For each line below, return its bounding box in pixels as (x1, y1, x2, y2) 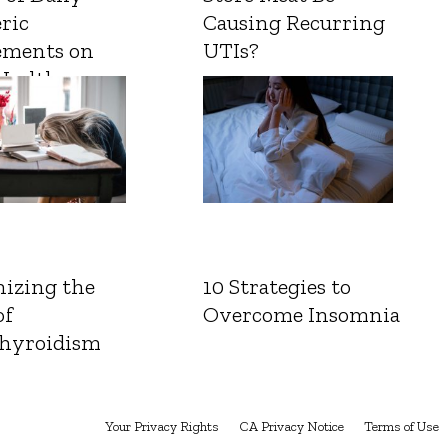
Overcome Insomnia (202, 301, 400, 329)
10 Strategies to (202, 273, 351, 301)
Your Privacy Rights (105, 418, 219, 436)
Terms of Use (364, 418, 439, 436)
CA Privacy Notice (239, 418, 344, 436)
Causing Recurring (202, 9, 385, 37)
